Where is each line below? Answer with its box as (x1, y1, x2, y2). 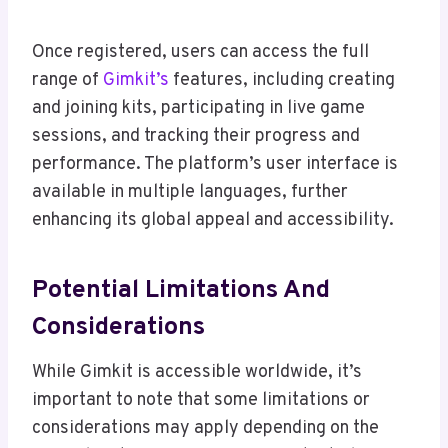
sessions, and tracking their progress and (32, 125, 360, 149)
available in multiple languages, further (32, 181, 348, 205)
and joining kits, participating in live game (32, 97, 365, 121)
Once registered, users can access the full (32, 41, 369, 65)
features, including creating (169, 69, 395, 93)
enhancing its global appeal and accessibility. (32, 209, 394, 233)
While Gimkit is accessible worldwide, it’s (32, 361, 362, 385)
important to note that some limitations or (32, 389, 370, 413)
